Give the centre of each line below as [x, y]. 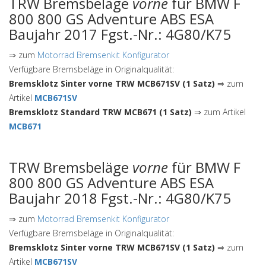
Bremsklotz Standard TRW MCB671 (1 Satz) [100, 112]
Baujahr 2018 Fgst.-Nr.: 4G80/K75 [120, 198]
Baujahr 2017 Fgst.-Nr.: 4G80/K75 [120, 34]
